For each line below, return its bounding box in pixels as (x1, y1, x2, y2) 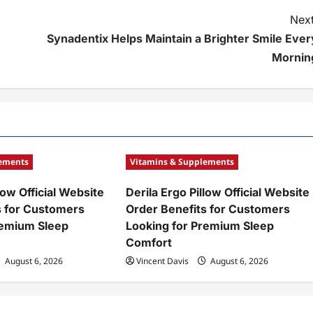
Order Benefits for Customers (126, 202, 291, 216)
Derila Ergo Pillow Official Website (126, 185, 310, 199)
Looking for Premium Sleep (126, 219, 275, 233)
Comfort (126, 235, 173, 249)
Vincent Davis (136, 255, 189, 267)
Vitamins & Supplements (130, 156, 235, 168)
